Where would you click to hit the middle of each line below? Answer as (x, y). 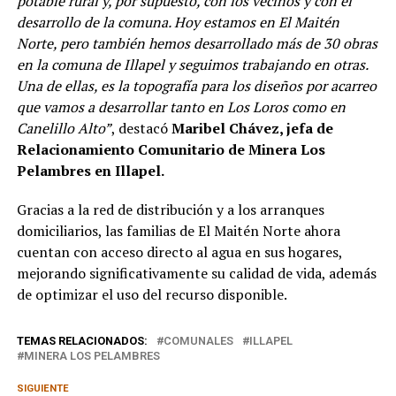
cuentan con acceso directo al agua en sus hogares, (179, 251)
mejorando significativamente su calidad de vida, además (196, 273)
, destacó (141, 128)
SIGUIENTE (42, 388)
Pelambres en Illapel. (90, 170)
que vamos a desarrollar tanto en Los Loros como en (181, 107)
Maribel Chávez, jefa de (252, 128)
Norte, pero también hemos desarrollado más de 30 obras (197, 43)
